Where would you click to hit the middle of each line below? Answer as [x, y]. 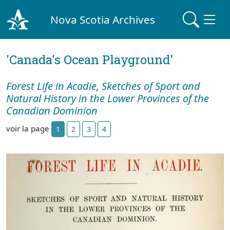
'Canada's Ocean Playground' [90, 60]
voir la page [29, 128]
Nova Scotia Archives [103, 19]
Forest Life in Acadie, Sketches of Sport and [103, 86]
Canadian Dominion [52, 111]
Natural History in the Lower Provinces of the [108, 98]
